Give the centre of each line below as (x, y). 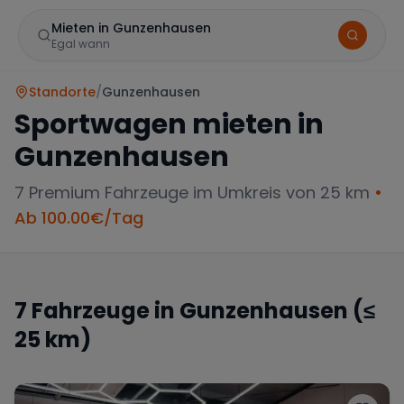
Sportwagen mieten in (169, 124)
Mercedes (87, 337)
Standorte (62, 92)
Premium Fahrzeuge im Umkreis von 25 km (197, 193)
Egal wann (81, 44)
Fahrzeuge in (103, 311)
